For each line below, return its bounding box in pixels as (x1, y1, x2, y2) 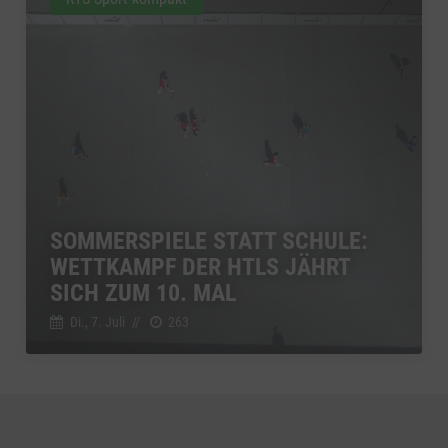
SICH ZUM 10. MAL (50, 278, 236, 307)
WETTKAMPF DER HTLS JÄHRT (50, 252, 350, 281)
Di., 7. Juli (69, 313, 125, 330)
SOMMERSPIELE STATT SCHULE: (50, 226, 368, 255)
